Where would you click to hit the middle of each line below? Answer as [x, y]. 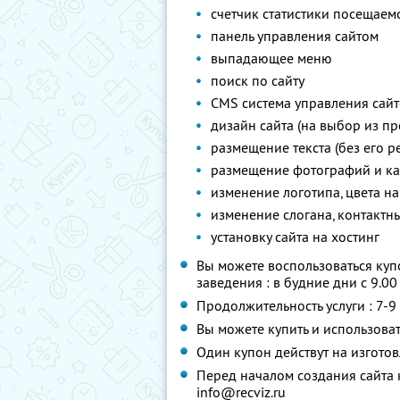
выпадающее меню [271, 58]
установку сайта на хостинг [295, 237]
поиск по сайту [258, 80]
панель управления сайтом [295, 36]
